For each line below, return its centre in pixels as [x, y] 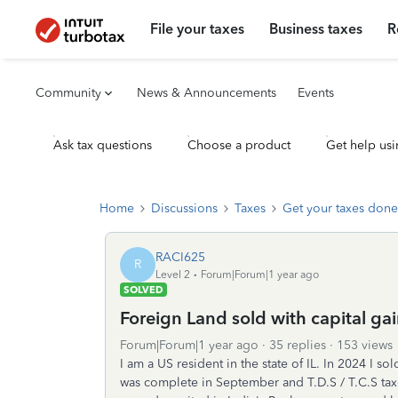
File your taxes [198, 29]
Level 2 [173, 274]
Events [316, 93]
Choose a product [239, 145]
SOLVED [143, 290]
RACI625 [180, 257]
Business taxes [316, 29]
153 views [365, 345]
